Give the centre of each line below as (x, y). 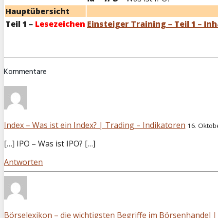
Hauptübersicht (37, 11)
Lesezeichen (60, 24)
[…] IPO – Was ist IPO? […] (50, 143)
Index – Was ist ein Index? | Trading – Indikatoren (95, 125)
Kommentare (25, 72)
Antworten (23, 162)
